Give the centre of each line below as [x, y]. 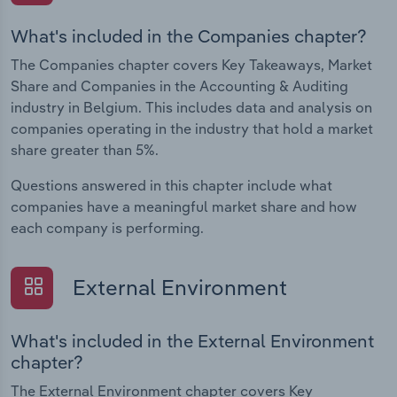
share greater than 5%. [85, 150]
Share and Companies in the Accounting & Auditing [179, 86]
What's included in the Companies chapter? [189, 36]
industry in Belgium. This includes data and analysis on [191, 108]
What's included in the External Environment [192, 340]
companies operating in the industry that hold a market [192, 129]
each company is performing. [107, 228]
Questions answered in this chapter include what [171, 186]
